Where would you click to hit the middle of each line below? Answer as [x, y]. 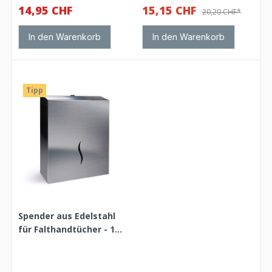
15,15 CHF [171, 10]
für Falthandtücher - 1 [67, 229]
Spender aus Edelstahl [67, 216]
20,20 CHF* [222, 12]
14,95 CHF [46, 10]
